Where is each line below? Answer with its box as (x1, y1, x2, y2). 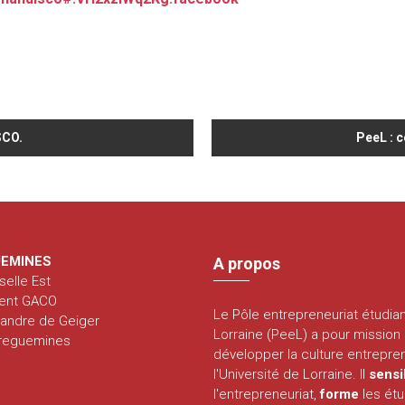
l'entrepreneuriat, (213, 385, 321, 402)
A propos (213, 253, 281, 273)
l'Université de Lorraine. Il (213, 365, 370, 382)
